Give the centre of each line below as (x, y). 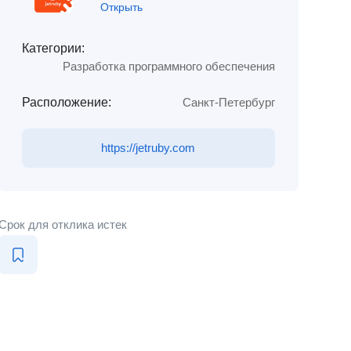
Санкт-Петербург (228, 102)
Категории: (53, 48)
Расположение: (66, 102)
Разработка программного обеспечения (168, 66)
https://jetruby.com (148, 148)
